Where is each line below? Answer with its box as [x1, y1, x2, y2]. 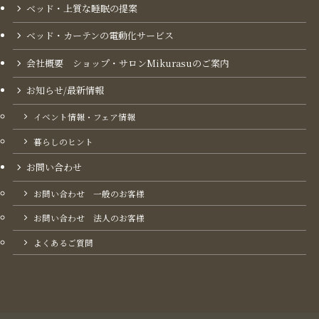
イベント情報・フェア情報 [33, 110, 136, 122]
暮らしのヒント [33, 135, 94, 147]
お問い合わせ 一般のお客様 [33, 187, 145, 199]
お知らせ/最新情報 [26, 83, 105, 98]
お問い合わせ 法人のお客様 [33, 212, 145, 224]
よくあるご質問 [33, 236, 94, 249]
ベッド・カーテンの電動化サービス [26, 28, 174, 43]
